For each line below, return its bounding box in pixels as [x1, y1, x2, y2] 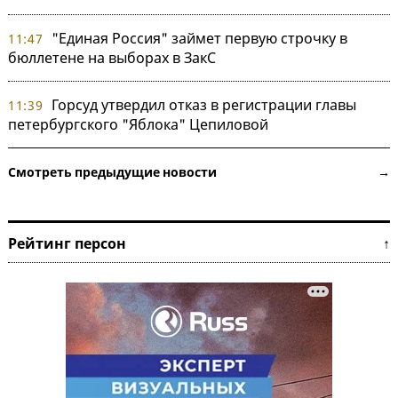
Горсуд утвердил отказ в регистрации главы [51, 94, 356, 115]
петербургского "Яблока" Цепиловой [8, 114, 268, 134]
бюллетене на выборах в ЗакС [8, 47, 216, 68]
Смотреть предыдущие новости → [8, 163, 390, 180]
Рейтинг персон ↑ [8, 233, 390, 253]
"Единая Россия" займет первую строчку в [51, 28, 347, 48]
